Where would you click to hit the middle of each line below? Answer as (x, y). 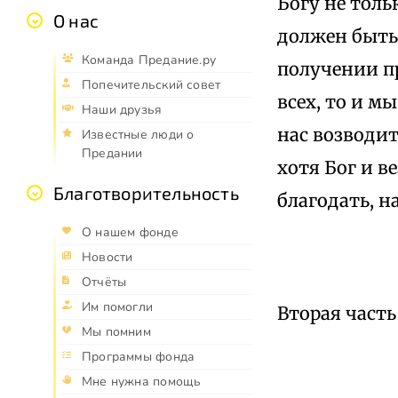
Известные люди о (138, 135)
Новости (107, 258)
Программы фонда (139, 357)
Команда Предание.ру (149, 60)
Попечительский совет (151, 85)
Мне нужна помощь (142, 382)
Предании (112, 154)
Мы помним (116, 332)
